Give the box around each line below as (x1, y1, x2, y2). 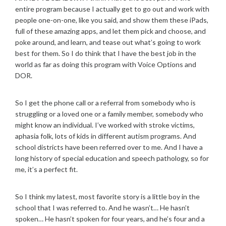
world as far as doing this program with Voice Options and (15, 60, 196, 69)
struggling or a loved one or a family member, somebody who (15, 109, 203, 118)
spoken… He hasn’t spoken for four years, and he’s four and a (15, 214, 205, 223)
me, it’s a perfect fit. (15, 165, 78, 174)
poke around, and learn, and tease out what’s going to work (15, 38, 201, 46)
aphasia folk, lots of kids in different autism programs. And (15, 132, 196, 140)
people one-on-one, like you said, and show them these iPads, (15, 16, 208, 24)
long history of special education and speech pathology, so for (15, 154, 209, 162)
